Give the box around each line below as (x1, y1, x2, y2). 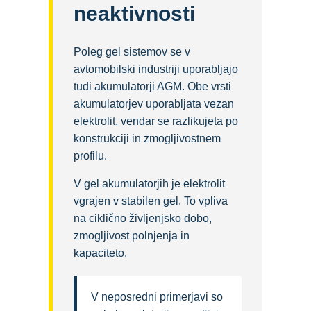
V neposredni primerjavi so (91, 291, 223, 303)
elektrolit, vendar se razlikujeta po (74, 115, 238, 128)
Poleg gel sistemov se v (74, 46, 190, 58)
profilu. (74, 150, 107, 162)
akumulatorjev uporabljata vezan (74, 98, 234, 110)
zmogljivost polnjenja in (74, 230, 190, 242)
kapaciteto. (74, 247, 127, 260)
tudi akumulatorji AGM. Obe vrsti (74, 81, 231, 93)
